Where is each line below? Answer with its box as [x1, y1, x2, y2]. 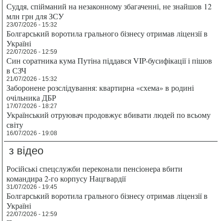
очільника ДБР [6, 92, 57, 103]
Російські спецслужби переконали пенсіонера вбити [6, 163, 183, 174]
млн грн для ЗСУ [6, 11, 64, 22]
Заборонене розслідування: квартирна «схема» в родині [6, 82, 194, 93]
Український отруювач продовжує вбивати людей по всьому [6, 110, 211, 120]
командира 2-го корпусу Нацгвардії [6, 173, 126, 184]
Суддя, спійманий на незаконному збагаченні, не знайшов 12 [6, 1, 212, 12]
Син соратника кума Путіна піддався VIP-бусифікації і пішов [6, 55, 213, 66]
